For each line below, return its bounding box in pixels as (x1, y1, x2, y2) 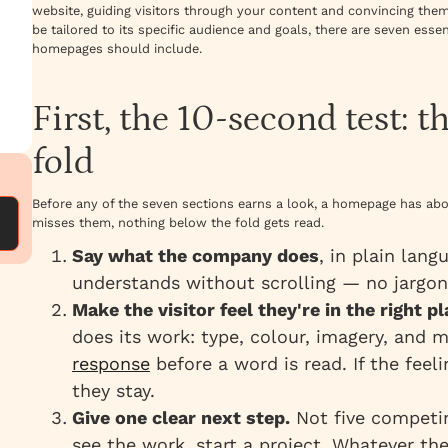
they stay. (72, 380, 155, 402)
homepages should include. (32, 41, 202, 57)
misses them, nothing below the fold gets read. (32, 215, 324, 231)
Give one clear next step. (72, 407, 290, 429)
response (72, 353, 150, 375)
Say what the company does (72, 245, 319, 267)
